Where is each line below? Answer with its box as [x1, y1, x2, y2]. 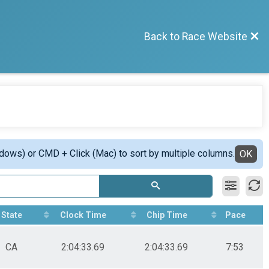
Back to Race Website [144, 30, 247, 43]
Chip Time [147, 210, 187, 220]
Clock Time [60, 210, 106, 220]
